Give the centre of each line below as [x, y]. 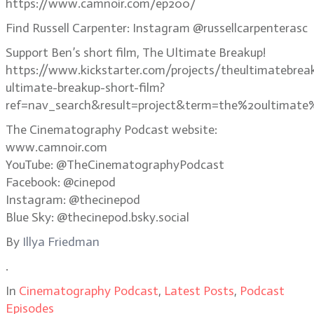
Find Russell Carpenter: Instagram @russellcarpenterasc [157, 28]
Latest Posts [199, 291]
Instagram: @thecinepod [73, 200]
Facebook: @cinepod [61, 182]
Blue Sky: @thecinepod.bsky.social [97, 217]
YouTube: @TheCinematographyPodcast [115, 165]
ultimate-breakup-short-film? [85, 88]
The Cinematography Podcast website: [111, 130]
